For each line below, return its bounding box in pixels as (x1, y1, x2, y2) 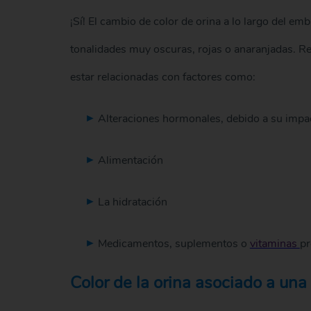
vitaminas (249, 235, 300, 251)
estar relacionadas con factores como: (69, 69, 255, 85)
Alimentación (97, 152, 163, 168)
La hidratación (97, 194, 167, 210)
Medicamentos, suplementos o (97, 235, 250, 251)
